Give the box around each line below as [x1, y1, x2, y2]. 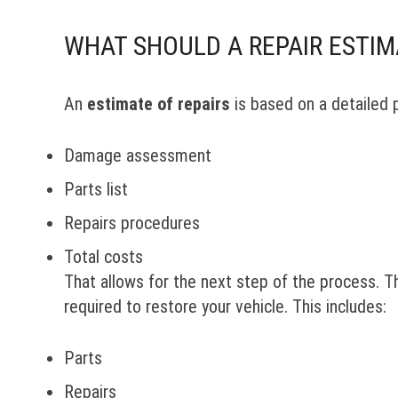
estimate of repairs [87, 93, 230, 115]
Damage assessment [64, 145, 211, 166]
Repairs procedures [64, 212, 200, 234]
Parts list [64, 179, 128, 200]
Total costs [64, 246, 143, 267]
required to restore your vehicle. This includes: [64, 296, 386, 317]
